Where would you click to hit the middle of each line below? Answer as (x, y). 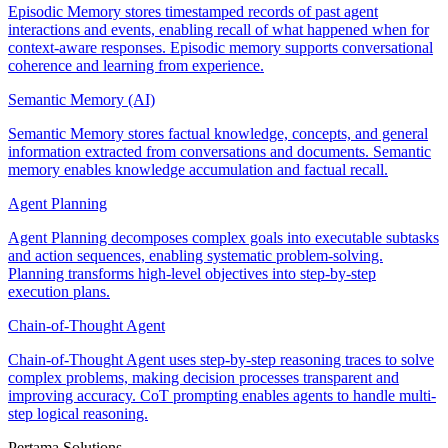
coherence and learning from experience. (136, 66)
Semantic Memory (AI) (81, 100)
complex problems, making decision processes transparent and (203, 378)
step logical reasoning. (78, 414)
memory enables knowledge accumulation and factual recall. (198, 170)
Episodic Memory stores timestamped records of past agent (193, 12)
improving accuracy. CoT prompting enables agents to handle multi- (222, 396)
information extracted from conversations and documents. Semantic (219, 152)
